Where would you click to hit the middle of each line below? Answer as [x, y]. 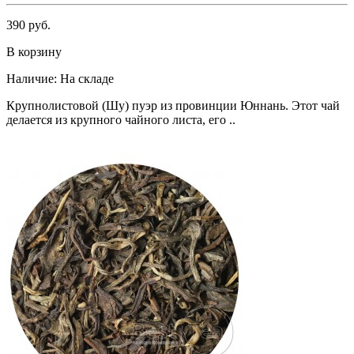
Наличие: [32, 79]
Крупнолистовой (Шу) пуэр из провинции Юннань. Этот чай [173, 106]
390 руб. [28, 25]
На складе [87, 79]
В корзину [34, 52]
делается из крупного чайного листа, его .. [121, 120]
